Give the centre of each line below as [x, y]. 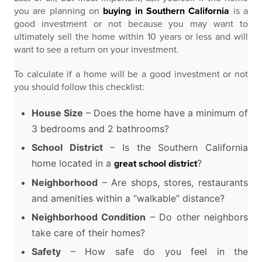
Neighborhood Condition [89, 217]
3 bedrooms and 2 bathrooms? [100, 129]
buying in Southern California [166, 11]
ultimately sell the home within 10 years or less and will [131, 37]
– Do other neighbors [197, 217]
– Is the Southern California [175, 147]
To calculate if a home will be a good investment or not [131, 74]
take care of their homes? [88, 233]
